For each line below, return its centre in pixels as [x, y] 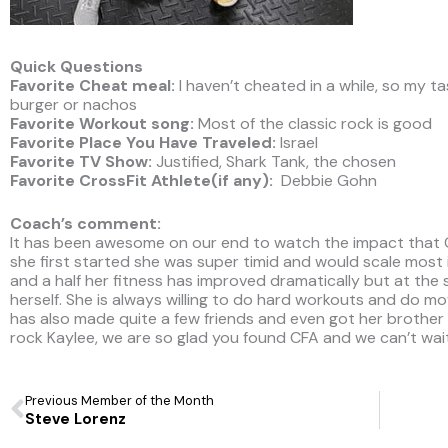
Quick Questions [76, 66]
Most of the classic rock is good [315, 123]
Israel [297, 142]
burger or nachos [73, 104]
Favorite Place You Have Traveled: [143, 142]
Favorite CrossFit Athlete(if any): [145, 180]
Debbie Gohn [329, 180]
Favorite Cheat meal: [92, 85]
